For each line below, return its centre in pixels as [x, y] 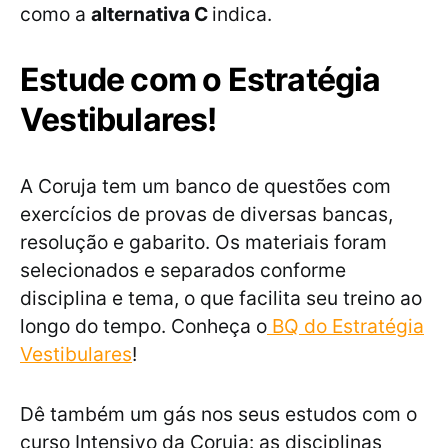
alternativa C [151, 14]
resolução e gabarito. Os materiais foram [203, 242]
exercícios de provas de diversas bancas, [206, 214]
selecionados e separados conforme [183, 270]
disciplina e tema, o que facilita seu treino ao [221, 298]
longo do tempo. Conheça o [143, 326]
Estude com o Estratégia [200, 80]
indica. [244, 14]
